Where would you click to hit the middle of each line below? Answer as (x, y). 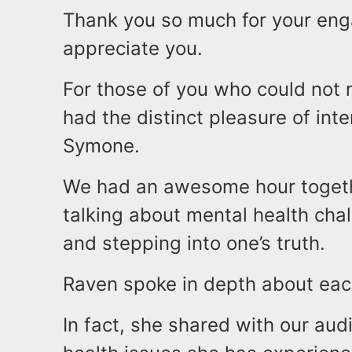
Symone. (101, 146)
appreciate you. (133, 49)
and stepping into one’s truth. (194, 244)
